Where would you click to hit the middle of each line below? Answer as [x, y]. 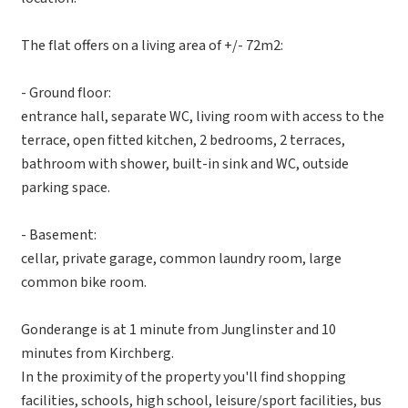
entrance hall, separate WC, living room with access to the [203, 117]
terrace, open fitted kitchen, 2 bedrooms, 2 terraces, [183, 140]
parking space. [66, 188]
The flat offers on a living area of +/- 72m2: [152, 46]
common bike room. [84, 282]
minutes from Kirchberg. [97, 353]
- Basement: [59, 235]
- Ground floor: [66, 93]
